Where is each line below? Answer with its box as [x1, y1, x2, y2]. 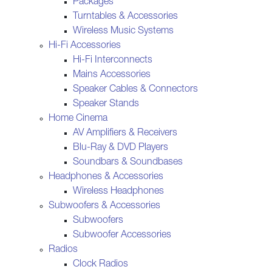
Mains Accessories [73, 70, 151, 80]
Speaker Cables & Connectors [73, 84, 198, 95]
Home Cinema [49, 114, 107, 124]
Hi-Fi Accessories [49, 41, 121, 51]
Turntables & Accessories [73, 12, 178, 22]
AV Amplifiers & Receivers [73, 128, 177, 138]
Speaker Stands [73, 99, 139, 109]
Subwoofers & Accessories [49, 201, 160, 211]
